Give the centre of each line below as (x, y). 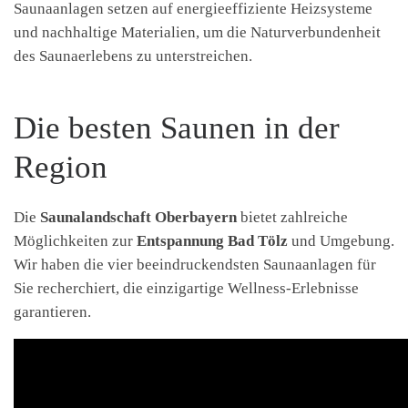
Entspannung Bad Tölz (212, 240)
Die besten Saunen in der (177, 127)
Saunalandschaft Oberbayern (138, 217)
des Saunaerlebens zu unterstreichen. (133, 56)
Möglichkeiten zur (75, 240)
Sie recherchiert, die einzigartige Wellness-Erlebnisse (186, 288)
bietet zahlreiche (292, 217)
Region (61, 167)
